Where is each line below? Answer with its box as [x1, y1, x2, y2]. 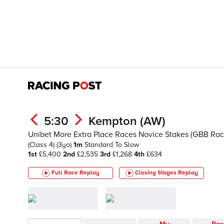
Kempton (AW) [88, 114, 165, 128]
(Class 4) [28, 140, 56, 149]
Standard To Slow [84, 140, 139, 149]
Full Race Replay [51, 169, 99, 176]
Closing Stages [134, 169, 178, 176]
